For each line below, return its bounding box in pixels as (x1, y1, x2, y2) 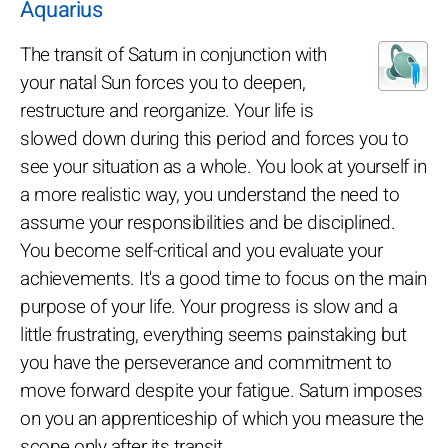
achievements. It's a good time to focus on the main (20, 264, 427, 293)
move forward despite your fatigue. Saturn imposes (20, 376, 423, 405)
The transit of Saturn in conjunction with (20, 40, 327, 69)
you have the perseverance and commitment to (20, 348, 392, 377)
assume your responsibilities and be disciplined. (20, 208, 395, 237)
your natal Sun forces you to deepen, (20, 68, 305, 97)
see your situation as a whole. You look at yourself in (20, 152, 426, 181)
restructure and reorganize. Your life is (20, 96, 313, 125)
